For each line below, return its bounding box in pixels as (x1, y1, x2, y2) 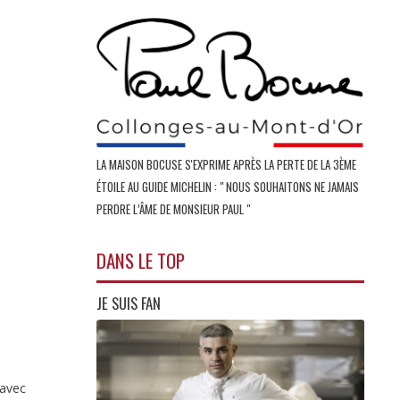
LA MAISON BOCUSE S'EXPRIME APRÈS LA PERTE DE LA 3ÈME (96, 155, 356, 174)
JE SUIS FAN (96, 291, 161, 314)
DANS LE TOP (96, 246, 185, 274)
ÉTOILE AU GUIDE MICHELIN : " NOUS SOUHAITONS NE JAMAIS (96, 178, 359, 196)
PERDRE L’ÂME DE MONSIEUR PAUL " (96, 200, 253, 219)
